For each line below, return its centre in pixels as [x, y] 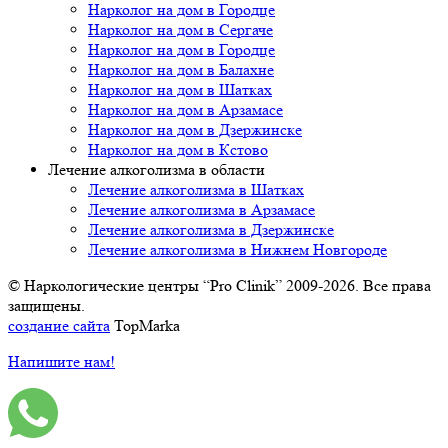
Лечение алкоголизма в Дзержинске [211, 229]
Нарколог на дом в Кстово [178, 149]
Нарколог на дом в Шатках [180, 89]
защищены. [46, 305]
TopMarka [145, 325]
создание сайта [59, 325]
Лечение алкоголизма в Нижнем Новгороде [237, 249]
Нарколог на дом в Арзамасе [185, 109]
